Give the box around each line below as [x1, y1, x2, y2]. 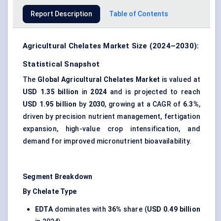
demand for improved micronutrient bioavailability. [23, 137, 192, 146]
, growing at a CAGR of [105, 100, 183, 109]
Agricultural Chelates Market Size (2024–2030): [23, 41, 199, 51]
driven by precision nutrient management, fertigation [23, 112, 200, 121]
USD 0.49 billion [147, 205, 200, 214]
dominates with [52, 205, 108, 214]
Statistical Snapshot [23, 60, 100, 69]
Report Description [31, 10, 92, 18]
